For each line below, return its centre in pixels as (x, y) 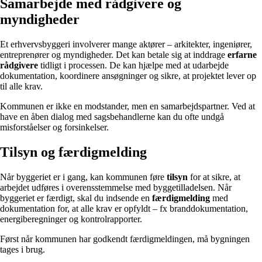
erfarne (242, 54)
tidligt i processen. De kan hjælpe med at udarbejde (133, 65)
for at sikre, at (214, 177)
